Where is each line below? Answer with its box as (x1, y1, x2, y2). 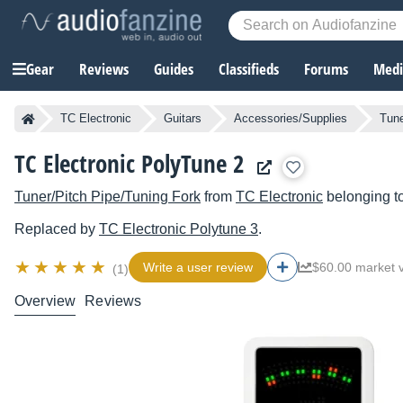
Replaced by (14, 221, 99, 237)
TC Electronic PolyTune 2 (14, 147, 245, 181)
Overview (14, 293, 76, 309)
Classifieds (219, 58, 279, 80)
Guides (154, 58, 193, 80)
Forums (304, 58, 348, 80)
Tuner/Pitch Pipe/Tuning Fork (14, 189, 201, 205)
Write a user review (143, 260, 253, 275)
